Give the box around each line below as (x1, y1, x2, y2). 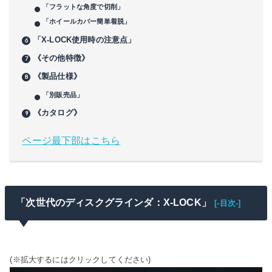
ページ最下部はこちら (22, 134, 121, 146)
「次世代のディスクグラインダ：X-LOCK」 (16, 197, 211, 208)
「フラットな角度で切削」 (42, 2, 124, 10)
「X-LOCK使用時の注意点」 (33, 35, 136, 44)
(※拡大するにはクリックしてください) (10, 255, 151, 265)
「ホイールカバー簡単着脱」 (42, 18, 131, 25)
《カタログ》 (33, 107, 81, 117)
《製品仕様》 (33, 72, 81, 81)
